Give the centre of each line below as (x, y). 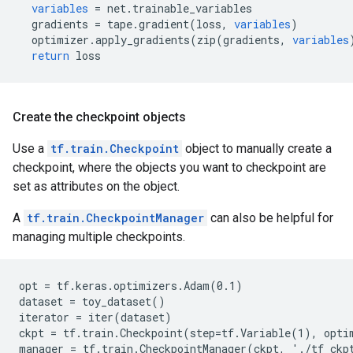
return (50, 56)
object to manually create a (257, 149)
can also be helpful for (270, 218)
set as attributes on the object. (96, 186)
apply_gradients (143, 40)
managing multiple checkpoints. (99, 237)
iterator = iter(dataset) (95, 317)
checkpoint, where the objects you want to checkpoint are (169, 167)
